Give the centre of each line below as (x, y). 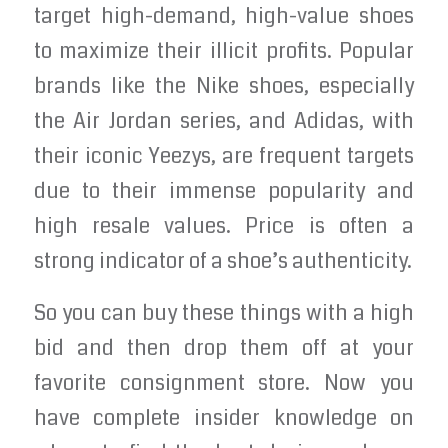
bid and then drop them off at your (224, 349)
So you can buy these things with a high (224, 314)
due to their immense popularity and (224, 191)
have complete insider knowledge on (224, 419)
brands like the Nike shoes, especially (224, 86)
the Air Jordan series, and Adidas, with (224, 121)
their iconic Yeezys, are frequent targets (224, 156)
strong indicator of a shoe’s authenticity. (222, 261)
